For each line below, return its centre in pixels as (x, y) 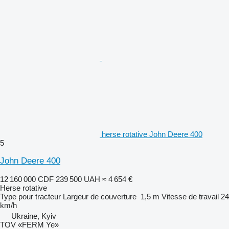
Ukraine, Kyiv (34, 216)
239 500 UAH (78, 179)
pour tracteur (40, 196)
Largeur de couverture (100, 196)
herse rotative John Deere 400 (152, 134)
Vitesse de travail (190, 196)
